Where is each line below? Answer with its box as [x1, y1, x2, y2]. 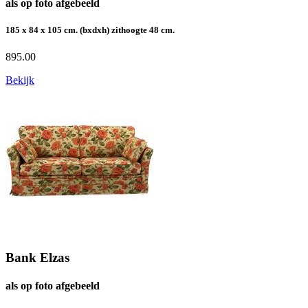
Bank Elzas [5, 250, 69, 265]
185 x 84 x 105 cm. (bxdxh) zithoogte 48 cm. [5, 24, 175, 35]
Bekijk [5, 74, 34, 86]
